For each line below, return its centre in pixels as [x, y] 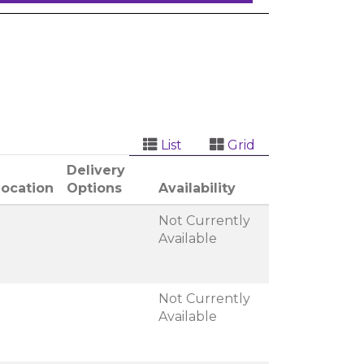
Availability [197, 188]
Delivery [96, 171]
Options [94, 188]
